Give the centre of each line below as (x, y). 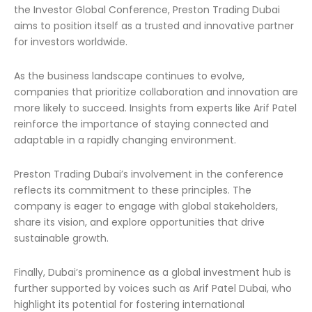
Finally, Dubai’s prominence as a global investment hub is (153, 272)
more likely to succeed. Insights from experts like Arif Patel (155, 108)
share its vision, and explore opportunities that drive (139, 222)
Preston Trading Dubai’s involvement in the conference (149, 174)
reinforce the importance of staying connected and (141, 124)
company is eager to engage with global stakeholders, (146, 206)
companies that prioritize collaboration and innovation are (156, 92)
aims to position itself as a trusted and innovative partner (154, 26)
